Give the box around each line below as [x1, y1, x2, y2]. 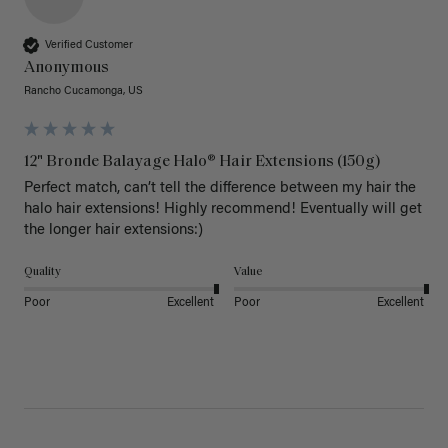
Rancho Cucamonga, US [24, 86, 143, 98]
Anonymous [24, 60, 109, 77]
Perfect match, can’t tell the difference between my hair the [24, 181, 416, 197]
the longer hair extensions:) [24, 223, 203, 239]
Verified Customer [45, 39, 133, 51]
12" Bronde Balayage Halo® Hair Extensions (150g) [24, 154, 381, 171]
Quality [24, 266, 61, 279]
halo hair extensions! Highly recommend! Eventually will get [24, 202, 422, 218]
